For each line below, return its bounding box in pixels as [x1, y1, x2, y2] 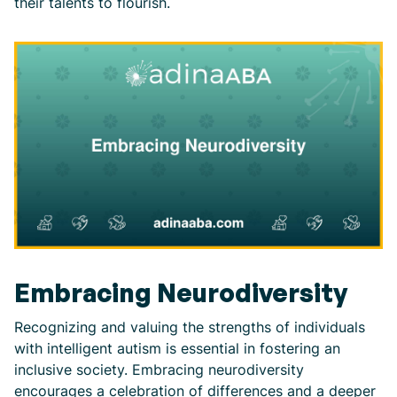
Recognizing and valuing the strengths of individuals [14, 318, 365, 336]
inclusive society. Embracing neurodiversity [14, 361, 304, 378]
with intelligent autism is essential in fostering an [14, 339, 340, 357]
